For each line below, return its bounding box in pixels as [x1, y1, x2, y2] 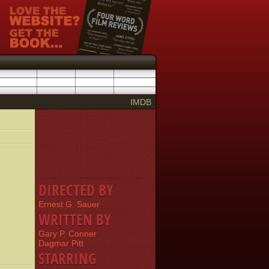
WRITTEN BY [38, 209, 111, 229]
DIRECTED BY [38, 180, 113, 200]
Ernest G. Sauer [38, 199, 100, 209]
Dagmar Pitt [38, 238, 83, 248]
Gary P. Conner [38, 229, 97, 238]
